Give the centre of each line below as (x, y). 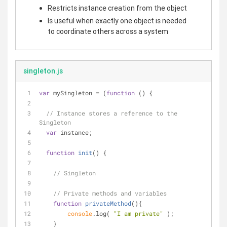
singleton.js (43, 71)
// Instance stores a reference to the (112, 113)
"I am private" (138, 213)
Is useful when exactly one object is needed (117, 21)
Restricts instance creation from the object (117, 8)
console (80, 213)
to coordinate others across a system (108, 31)
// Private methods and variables (110, 193)
